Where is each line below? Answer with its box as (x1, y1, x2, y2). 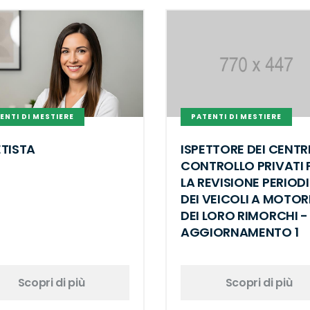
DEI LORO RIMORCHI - (181, 207, 308, 225)
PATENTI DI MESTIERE (191, 111, 282, 122)
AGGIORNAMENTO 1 (181, 224, 299, 241)
